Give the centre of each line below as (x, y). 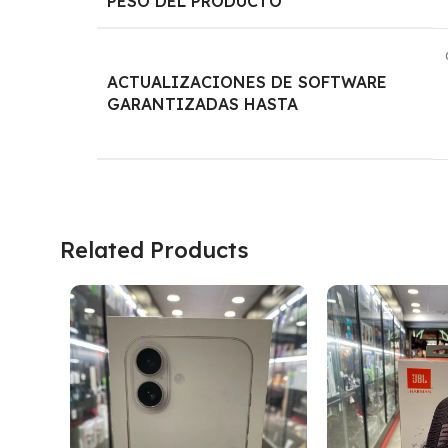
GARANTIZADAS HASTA (203, 103)
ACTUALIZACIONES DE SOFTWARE (247, 81)
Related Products (154, 249)
